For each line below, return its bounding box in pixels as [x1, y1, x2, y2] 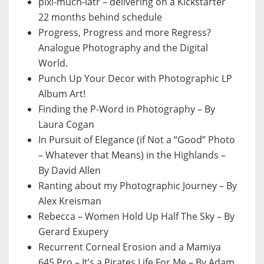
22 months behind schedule [38, 11, 162, 24]
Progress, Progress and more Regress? [38, 26, 211, 39]
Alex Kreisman [38, 194, 101, 208]
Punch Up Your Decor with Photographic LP [38, 72, 232, 85]
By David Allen [38, 164, 101, 177]
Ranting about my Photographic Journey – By [38, 179, 237, 193]
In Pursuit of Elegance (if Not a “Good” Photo [38, 133, 235, 147]
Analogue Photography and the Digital [38, 41, 208, 55]
